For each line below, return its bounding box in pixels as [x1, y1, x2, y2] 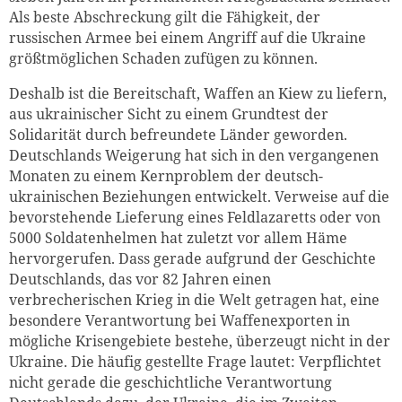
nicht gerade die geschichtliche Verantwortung [9, 371, 332, 392]
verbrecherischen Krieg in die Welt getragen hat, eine [9, 289, 380, 310]
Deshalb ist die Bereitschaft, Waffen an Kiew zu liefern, [9, 83, 387, 103]
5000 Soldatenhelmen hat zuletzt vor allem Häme [9, 227, 347, 248]
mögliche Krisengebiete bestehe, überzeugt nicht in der [9, 330, 390, 351]
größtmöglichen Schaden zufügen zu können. [9, 48, 318, 68]
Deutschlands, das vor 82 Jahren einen [9, 268, 271, 289]
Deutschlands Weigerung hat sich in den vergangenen [9, 144, 379, 165]
